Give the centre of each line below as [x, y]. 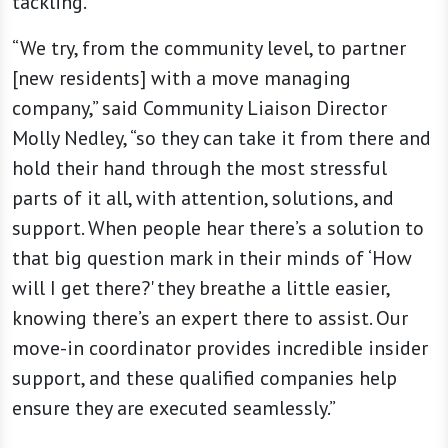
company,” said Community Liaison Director [199, 108]
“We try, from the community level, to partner [209, 48]
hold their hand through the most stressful [199, 168]
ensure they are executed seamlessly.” [173, 408]
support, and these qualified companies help [204, 378]
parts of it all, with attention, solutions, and [203, 198]
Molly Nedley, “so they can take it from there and [221, 138]
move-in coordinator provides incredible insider [220, 348]
